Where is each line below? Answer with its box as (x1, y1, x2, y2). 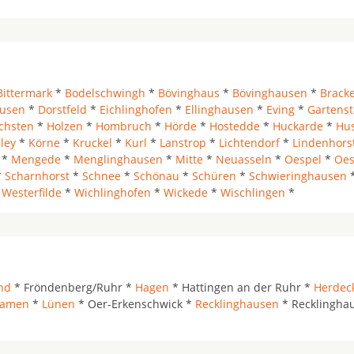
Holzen (47, 119, 83, 134)
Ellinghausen (185, 102, 254, 117)
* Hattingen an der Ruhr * (169, 280, 314, 295)
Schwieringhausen (249, 168, 347, 183)
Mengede (11, 152, 61, 167)
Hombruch (96, 119, 152, 134)
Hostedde (209, 119, 260, 134)
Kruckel (73, 135, 112, 150)
